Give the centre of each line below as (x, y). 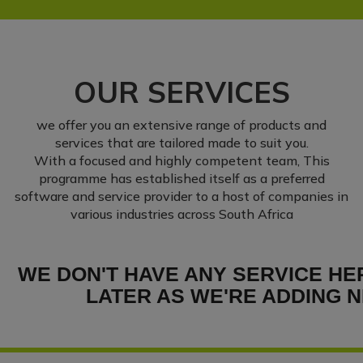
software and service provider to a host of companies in (181, 196)
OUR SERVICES (181, 92)
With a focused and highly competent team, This (181, 161)
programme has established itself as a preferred (181, 179)
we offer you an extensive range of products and (181, 125)
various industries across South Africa (181, 214)
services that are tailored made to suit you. (181, 143)
